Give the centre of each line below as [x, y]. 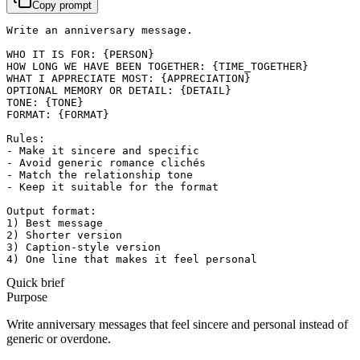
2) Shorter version [64, 235]
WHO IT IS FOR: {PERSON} [80, 54]
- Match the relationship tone [100, 174]
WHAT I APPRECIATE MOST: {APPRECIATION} [129, 78]
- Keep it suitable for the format [112, 186]
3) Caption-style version [84, 247]
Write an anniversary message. [100, 30]
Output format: [51, 211]
